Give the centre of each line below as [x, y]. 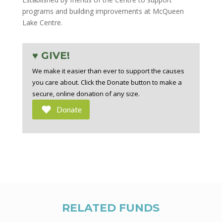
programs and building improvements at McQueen [103, 11]
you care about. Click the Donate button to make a [107, 82]
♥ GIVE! [51, 55]
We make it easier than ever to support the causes [108, 71]
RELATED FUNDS [111, 208]
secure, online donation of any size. [86, 94]
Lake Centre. [42, 23]
